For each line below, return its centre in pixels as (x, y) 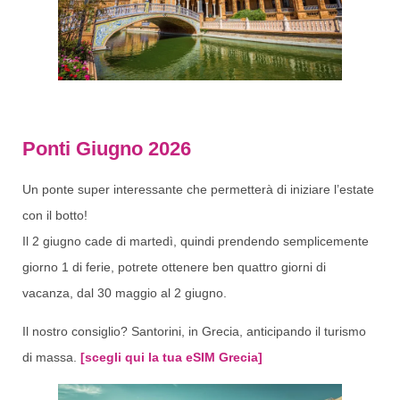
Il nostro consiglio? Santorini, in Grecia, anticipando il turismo (194, 332)
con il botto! (55, 215)
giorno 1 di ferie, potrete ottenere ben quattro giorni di (174, 267)
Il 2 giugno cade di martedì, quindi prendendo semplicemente (196, 241)
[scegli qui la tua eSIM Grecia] (171, 358)
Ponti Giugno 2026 (107, 148)
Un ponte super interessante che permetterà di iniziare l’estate (198, 189)
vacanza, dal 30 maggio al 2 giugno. (125, 292)
